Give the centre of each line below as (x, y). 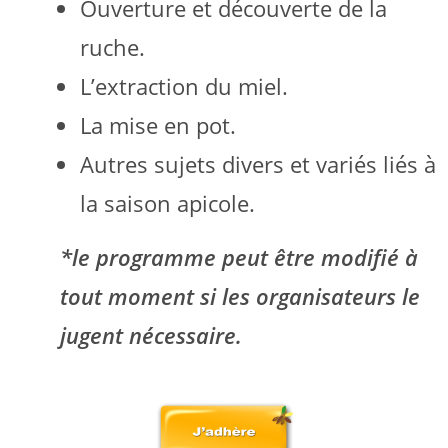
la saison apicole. (167, 202)
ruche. (112, 46)
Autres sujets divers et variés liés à (258, 163)
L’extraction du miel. (184, 85)
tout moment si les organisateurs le (240, 295)
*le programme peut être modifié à (239, 256)
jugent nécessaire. (151, 334)
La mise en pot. (158, 124)
